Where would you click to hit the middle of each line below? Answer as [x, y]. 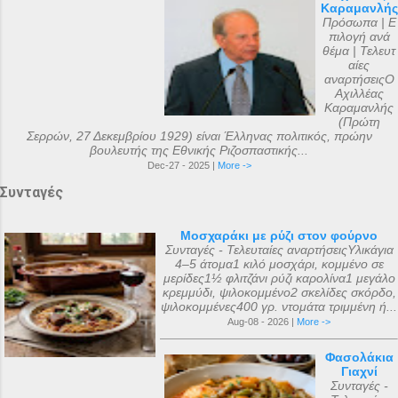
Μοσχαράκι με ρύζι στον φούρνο [279, 235]
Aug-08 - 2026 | [262, 322]
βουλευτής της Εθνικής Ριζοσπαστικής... [199, 150]
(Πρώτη [359, 122]
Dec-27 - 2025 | [182, 165]
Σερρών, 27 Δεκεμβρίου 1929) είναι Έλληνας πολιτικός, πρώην [199, 136]
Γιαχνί [359, 371]
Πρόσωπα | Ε [359, 22]
